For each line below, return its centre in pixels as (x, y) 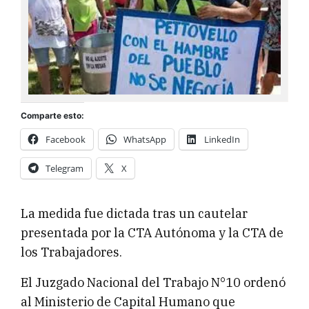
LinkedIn (222, 139)
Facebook (66, 139)
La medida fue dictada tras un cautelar (134, 213)
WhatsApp (145, 139)
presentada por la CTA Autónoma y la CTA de (152, 232)
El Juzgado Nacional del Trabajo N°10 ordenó (153, 282)
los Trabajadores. (71, 252)
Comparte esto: (52, 115)
